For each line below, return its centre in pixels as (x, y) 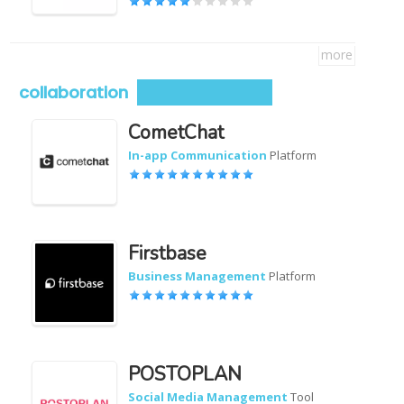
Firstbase (168, 253)
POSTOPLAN (185, 374)
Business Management (197, 276)
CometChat (176, 133)
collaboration (74, 92)
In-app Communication (198, 155)
